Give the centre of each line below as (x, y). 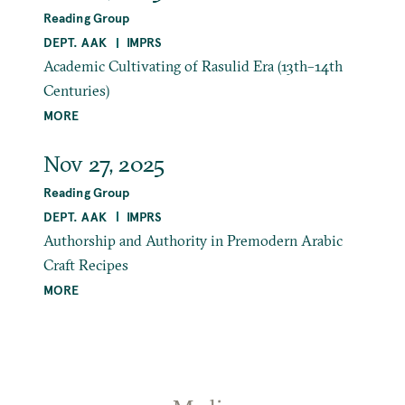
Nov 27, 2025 (104, 163)
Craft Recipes (85, 264)
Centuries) (76, 91)
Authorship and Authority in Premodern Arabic (193, 240)
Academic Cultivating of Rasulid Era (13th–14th (193, 66)
